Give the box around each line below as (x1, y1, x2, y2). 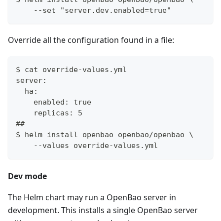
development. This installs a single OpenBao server (8, 204, 198, 216)
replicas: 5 (16, 108, 82, 117)
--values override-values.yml (16, 141, 158, 150)
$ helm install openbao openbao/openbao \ (16, 130, 193, 139)
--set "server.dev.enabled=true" (16, 5, 171, 15)
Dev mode (8, 170, 47, 182)
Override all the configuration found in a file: (8, 34, 174, 45)
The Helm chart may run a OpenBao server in (8, 191, 176, 203)
